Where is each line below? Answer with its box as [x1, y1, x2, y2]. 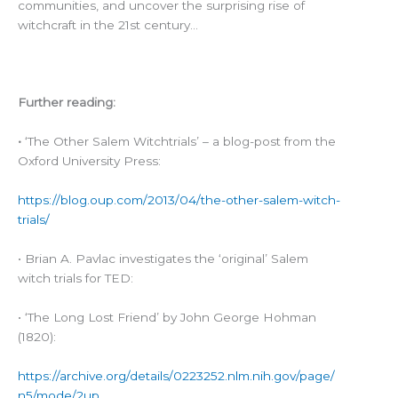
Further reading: [18, 95, 115, 110]
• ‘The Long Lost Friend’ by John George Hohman [18, 309, 316, 324]
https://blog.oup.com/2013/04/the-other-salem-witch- [18, 193, 340, 208]
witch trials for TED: [18, 270, 133, 285]
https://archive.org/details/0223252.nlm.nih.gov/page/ [18, 368, 335, 383]
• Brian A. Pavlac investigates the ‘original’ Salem [18, 251, 308, 266]
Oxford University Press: [18, 154, 161, 169]
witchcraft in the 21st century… [18, 17, 198, 32]
